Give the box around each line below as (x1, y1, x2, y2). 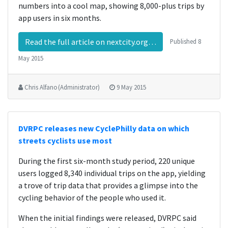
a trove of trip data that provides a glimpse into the (18, 180, 198, 190)
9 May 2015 (117, 83, 146, 91)
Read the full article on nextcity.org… (25, 37, 156, 47)
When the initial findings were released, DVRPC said (18, 213, 196, 223)
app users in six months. (18, 13, 101, 23)
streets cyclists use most (18, 135, 112, 146)
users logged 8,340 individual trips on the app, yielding (18, 168, 206, 178)
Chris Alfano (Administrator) (24, 83, 100, 91)
